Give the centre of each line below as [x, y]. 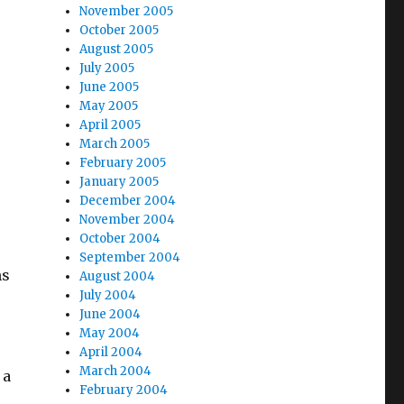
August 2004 [118, 276]
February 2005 [123, 163]
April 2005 [110, 125]
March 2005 [115, 144]
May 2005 [109, 106]
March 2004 [116, 371]
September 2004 [130, 257]
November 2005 [127, 11]
